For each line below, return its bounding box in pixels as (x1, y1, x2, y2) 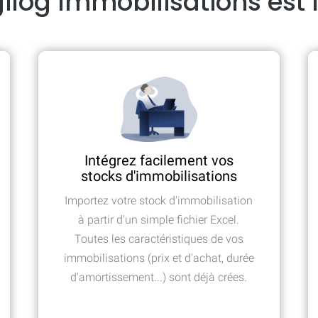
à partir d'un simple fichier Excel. (78, 213, 240, 227)
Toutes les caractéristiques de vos (74, 232, 243, 246)
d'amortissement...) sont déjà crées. (70, 270, 248, 285)
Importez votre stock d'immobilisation (65, 194, 253, 208)
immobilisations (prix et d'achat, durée (63, 251, 254, 265)
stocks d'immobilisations (80, 168, 237, 185)
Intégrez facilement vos (84, 152, 234, 170)
